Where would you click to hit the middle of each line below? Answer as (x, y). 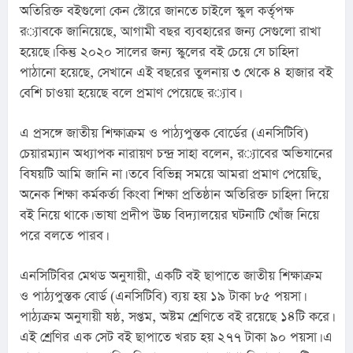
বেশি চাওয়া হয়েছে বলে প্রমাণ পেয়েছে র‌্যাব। (227, 93)
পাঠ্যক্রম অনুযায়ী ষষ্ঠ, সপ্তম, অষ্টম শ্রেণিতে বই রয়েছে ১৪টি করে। (176, 317)
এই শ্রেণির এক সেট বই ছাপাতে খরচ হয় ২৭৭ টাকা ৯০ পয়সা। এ (176, 337)
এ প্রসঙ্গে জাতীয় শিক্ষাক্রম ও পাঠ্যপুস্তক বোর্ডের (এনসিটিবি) (164, 133)
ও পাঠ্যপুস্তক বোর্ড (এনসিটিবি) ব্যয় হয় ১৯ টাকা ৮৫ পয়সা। (162, 296)
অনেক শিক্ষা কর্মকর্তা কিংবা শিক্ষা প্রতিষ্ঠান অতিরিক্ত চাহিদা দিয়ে (174, 195)
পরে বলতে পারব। (63, 236)
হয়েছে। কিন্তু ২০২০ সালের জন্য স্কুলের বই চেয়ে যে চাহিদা (159, 52)
